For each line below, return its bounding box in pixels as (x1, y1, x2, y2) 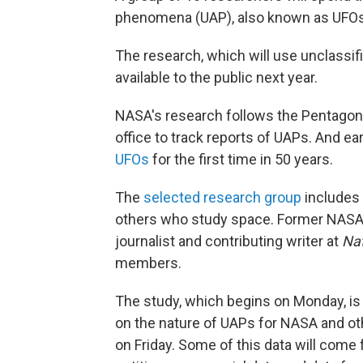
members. (115, 254, 181, 271)
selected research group (143, 189, 301, 206)
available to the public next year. (115, 69, 318, 86)
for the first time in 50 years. (149, 151, 333, 168)
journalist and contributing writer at (115, 233, 342, 250)
